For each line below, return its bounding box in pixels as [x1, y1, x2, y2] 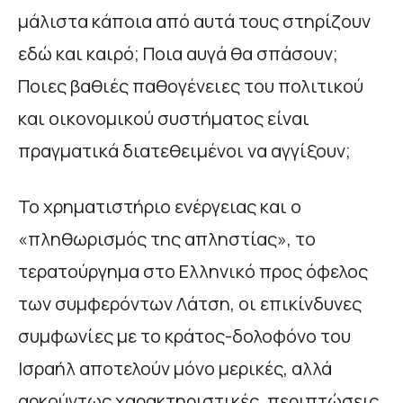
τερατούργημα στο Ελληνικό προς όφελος [18, 258, 368, 283]
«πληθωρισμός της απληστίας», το [18, 226, 316, 251]
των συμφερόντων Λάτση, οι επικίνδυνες [18, 291, 362, 316]
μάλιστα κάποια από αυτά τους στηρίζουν [18, 8, 371, 33]
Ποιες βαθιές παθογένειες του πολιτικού [18, 73, 363, 98]
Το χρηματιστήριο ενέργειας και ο [18, 193, 301, 219]
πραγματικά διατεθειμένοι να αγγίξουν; [18, 138, 351, 163]
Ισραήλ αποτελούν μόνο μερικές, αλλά [18, 355, 332, 381]
